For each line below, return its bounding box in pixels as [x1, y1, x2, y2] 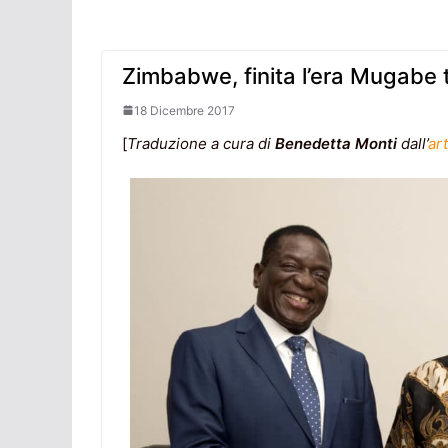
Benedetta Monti [275, 133, 397, 153]
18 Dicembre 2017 [134, 102, 235, 118]
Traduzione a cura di [127, 133, 275, 153]
